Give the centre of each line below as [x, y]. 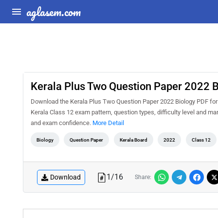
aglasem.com [54, 11]
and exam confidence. [62, 123]
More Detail [108, 123]
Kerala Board [133, 140]
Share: [143, 177]
